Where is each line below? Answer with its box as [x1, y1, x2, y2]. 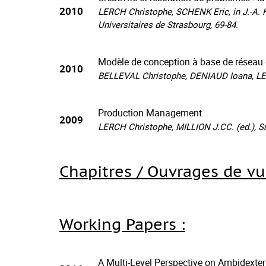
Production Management [98, 106, 202, 119]
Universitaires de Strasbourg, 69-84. [98, 18, 238, 30]
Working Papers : [59, 214, 185, 234]
